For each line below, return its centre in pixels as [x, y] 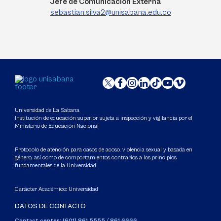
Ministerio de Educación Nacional [57, 126]
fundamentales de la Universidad [55, 166]
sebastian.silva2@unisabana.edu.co [111, 12]
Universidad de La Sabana [48, 110]
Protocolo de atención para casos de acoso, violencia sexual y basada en [104, 150]
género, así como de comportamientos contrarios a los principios [96, 158]
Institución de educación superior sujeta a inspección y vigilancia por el [104, 118]
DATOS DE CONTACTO [50, 206]
